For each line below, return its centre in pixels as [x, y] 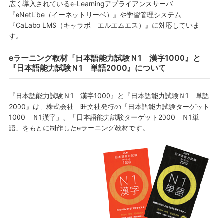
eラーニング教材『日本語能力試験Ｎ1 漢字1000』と [104, 58]
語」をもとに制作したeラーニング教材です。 [79, 128]
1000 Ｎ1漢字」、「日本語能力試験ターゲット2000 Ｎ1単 [104, 117]
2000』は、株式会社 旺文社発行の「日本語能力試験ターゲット [109, 106]
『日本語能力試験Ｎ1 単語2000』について [87, 68]
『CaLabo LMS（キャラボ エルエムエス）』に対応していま [104, 25]
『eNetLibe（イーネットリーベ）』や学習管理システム [95, 14]
